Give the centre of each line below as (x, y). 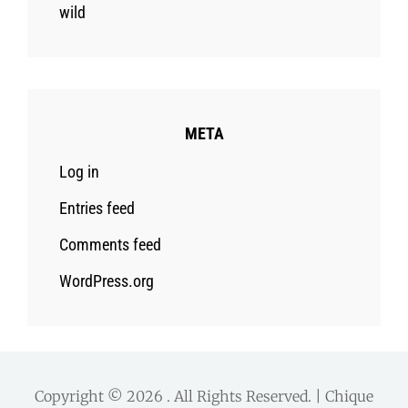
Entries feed (97, 208)
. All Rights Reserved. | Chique (270, 396)
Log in (79, 171)
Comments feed (110, 244)
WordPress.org (107, 280)
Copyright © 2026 (101, 396)
